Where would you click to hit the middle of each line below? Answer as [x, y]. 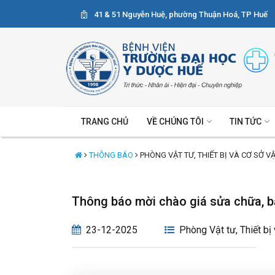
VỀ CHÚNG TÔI [175, 121]
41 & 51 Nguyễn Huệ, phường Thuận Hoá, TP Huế [180, 14]
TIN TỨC [246, 121]
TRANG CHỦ [105, 121]
